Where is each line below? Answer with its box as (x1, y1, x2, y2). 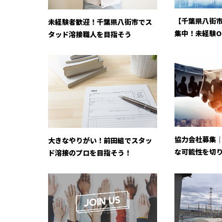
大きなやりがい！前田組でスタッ (48, 135, 152, 145)
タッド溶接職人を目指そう (48, 29, 131, 40)
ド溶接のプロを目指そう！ (48, 147, 131, 158)
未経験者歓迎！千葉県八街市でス (48, 17, 152, 27)
